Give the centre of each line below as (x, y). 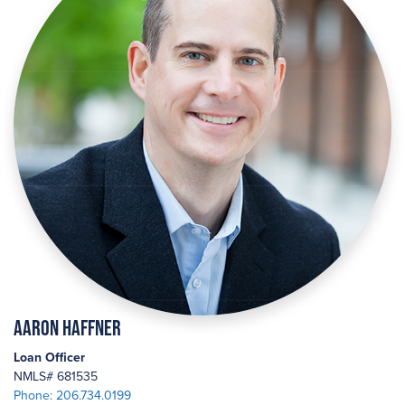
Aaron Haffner (67, 328)
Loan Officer (49, 358)
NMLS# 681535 (56, 377)
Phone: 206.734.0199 (72, 396)
